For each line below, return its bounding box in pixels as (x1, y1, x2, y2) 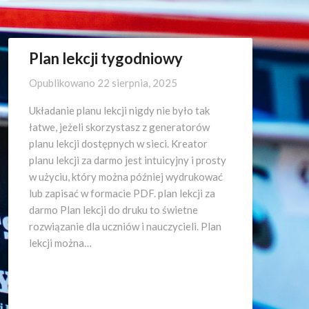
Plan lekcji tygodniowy (29, 49, 183, 68)
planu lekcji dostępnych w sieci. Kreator (29, 137, 208, 150)
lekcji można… (29, 237, 92, 249)
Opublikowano (29, 77, 97, 89)
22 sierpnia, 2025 (97, 77, 177, 89)
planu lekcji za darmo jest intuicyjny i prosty (29, 154, 226, 166)
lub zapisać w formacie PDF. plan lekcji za (29, 187, 215, 199)
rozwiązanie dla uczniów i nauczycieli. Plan (29, 220, 221, 232)
